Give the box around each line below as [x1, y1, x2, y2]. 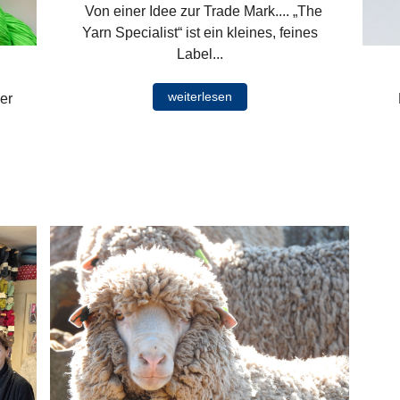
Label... [176, 46, 223, 62]
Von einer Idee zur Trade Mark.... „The [77, 3, 322, 19]
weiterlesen [167, 88, 232, 104]
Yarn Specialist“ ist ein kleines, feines [81, 24, 318, 40]
